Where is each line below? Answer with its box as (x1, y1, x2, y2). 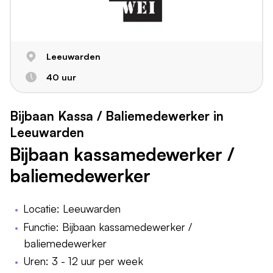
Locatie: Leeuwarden (23, 202, 121, 216)
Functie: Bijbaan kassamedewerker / (23, 220, 193, 234)
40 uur (46, 71, 76, 83)
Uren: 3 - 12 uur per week (23, 253, 144, 268)
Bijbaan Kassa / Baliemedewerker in (10, 108, 224, 124)
